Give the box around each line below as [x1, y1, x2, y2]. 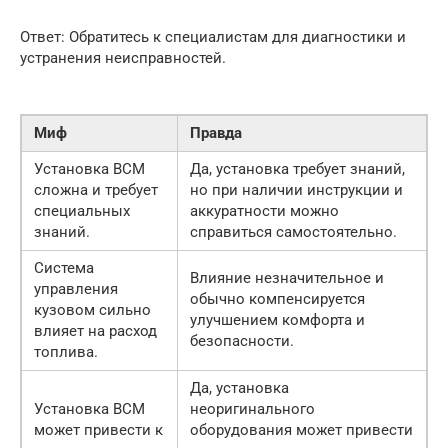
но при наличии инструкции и [190, 180, 403, 199]
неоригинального [190, 399, 315, 418]
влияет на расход [34, 321, 157, 340]
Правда [190, 123, 242, 142]
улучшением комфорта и [190, 310, 365, 329]
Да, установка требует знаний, [190, 159, 405, 178]
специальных [34, 201, 130, 220]
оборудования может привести [190, 420, 413, 439]
